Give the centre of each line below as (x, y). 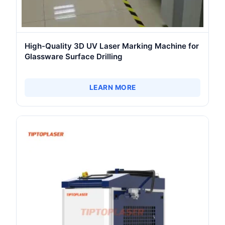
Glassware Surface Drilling (74, 56)
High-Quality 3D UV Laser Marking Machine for (112, 46)
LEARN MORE (113, 88)
